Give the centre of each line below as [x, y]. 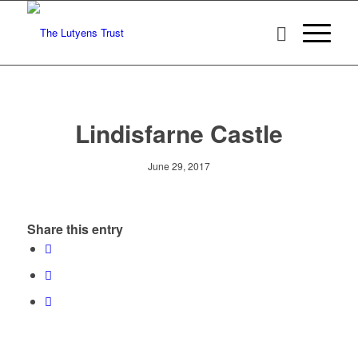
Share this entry [75, 229]
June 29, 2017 [179, 166]
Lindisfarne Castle [179, 133]
